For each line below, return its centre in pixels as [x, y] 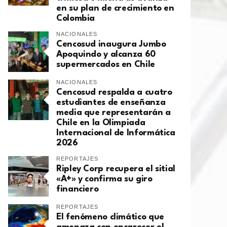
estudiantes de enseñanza [111, 103]
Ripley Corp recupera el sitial [116, 169]
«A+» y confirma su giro [104, 179]
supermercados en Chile [106, 65]
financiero [78, 190]
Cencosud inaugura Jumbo [111, 45]
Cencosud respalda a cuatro [114, 93]
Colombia [76, 19]
